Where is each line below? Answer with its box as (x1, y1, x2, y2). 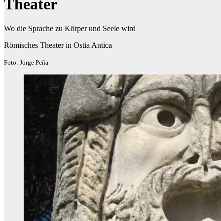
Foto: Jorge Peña (4, 58, 48, 66)
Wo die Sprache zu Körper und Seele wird (4, 24, 136, 33)
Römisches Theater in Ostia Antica (4, 40, 112, 49)
